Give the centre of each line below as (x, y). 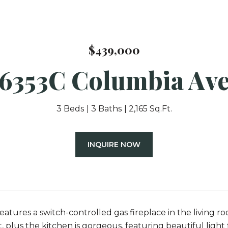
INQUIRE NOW (114, 145)
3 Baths (106, 109)
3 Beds (70, 109)
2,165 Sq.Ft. (150, 109)
